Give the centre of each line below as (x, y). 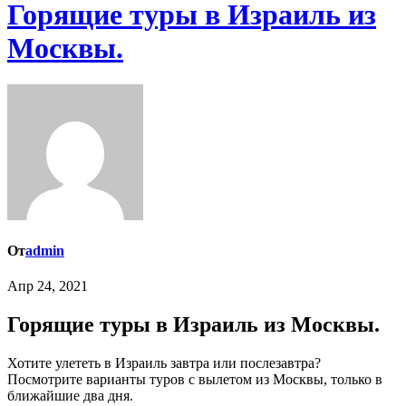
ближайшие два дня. (70, 396)
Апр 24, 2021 (48, 286)
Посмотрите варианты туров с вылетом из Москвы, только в (195, 380)
